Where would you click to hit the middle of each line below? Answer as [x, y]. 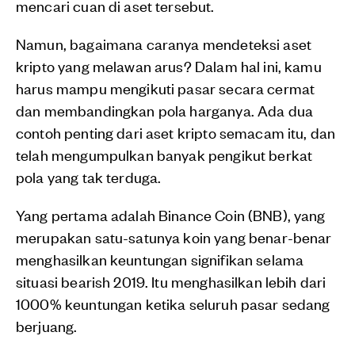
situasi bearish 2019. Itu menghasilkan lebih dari [171, 281]
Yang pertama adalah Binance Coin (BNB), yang [171, 215]
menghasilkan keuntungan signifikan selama [160, 259]
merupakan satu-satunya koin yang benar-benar [174, 237]
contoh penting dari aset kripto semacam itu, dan [176, 132]
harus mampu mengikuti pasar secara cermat [166, 88]
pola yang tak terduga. [89, 177]
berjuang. [47, 326]
